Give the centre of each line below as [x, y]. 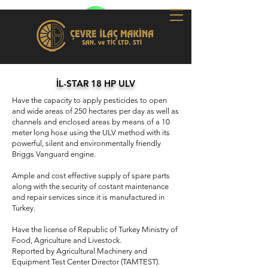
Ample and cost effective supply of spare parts [91, 176]
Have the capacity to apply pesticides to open [89, 100]
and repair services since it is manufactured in [88, 197]
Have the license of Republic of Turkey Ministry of [95, 229]
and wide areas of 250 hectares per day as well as [95, 111]
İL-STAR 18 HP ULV [96, 83]
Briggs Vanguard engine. [54, 154]
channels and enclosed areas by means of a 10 [91, 122]
